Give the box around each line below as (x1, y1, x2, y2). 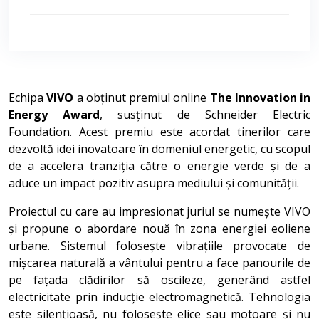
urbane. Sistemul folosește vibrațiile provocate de (9, 238, 310, 253)
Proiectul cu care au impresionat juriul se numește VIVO (9, 204, 310, 219)
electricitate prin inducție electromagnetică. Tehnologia (9, 289, 310, 305)
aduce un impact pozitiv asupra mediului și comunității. (9, 175, 299, 191)
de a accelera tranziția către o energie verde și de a (9, 158, 310, 174)
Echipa (9, 90, 47, 105)
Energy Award (9, 107, 100, 122)
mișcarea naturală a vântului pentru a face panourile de (9, 255, 310, 271)
